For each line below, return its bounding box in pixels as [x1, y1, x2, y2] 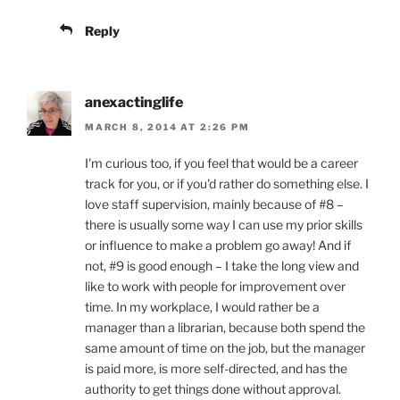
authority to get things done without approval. [85, 381, 341, 397]
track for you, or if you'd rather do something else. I [85, 176, 369, 192]
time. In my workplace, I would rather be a [85, 299, 320, 315]
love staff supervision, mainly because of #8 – [85, 196, 344, 212]
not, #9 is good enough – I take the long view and [85, 258, 359, 274]
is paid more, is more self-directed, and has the [85, 361, 347, 377]
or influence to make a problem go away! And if [85, 237, 351, 254]
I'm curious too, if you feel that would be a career [85, 155, 358, 171]
